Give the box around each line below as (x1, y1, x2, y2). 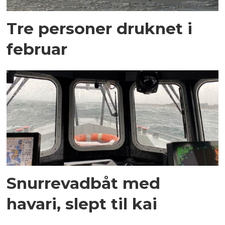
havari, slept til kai (7, 194, 158, 214)
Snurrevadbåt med (7, 173, 161, 193)
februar (7, 39, 68, 59)
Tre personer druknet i (7, 18, 193, 38)
